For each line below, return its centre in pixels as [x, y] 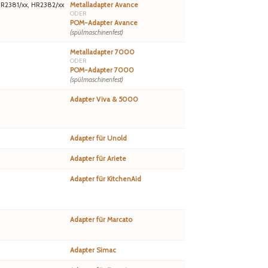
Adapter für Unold [98, 138]
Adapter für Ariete [98, 159]
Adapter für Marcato [101, 220]
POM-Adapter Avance [104, 23]
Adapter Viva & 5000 [104, 100]
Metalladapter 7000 [102, 52]
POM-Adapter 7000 [102, 70]
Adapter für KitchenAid [106, 179]
